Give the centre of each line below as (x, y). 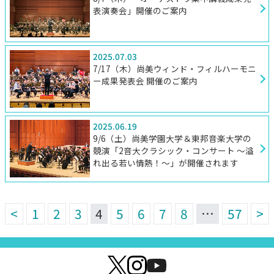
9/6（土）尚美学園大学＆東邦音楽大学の (172, 139)
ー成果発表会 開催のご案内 (145, 80)
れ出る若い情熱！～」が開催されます (165, 163)
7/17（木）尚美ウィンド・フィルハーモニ (174, 68)
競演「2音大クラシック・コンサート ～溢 (173, 151)
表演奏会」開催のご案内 (140, 10)
